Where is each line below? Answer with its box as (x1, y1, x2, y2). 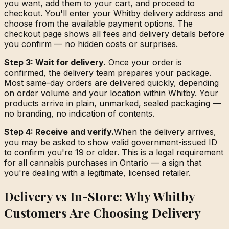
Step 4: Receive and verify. (4, 126, 114, 137)
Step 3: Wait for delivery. (4, 57, 106, 67)
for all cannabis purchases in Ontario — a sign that (4, 157, 201, 168)
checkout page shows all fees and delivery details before (4, 28, 224, 39)
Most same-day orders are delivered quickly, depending (4, 77, 219, 88)
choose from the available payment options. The (4, 18, 193, 29)
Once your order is (106, 57, 182, 67)
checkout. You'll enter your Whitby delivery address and (4, 8, 223, 18)
